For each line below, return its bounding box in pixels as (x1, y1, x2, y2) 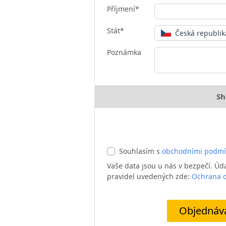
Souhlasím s (119, 146, 162, 156)
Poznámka (107, 47, 141, 58)
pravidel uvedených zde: (107, 172, 192, 182)
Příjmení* (107, 4, 139, 14)
